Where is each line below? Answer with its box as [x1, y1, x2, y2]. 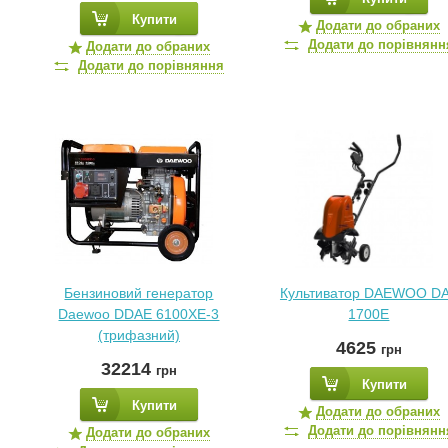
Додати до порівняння [77, 58, 224, 73]
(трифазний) [97, 327, 180, 343]
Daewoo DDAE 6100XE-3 [58, 306, 220, 322]
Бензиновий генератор [64, 285, 214, 301]
